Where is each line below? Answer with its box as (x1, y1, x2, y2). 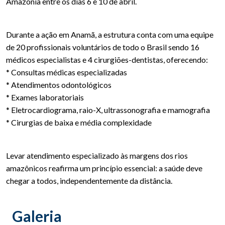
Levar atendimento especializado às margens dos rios (6, 150, 188, 160)
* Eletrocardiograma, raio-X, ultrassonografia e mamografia (6, 104, 210, 115)
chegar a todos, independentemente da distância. (6, 175, 172, 185)
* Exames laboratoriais (6, 92, 84, 102)
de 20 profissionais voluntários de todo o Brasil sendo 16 (6, 42, 199, 52)
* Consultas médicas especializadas (6, 67, 127, 77)
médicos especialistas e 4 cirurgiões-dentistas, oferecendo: (6, 54, 208, 64)
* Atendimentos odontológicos (6, 79, 111, 89)
